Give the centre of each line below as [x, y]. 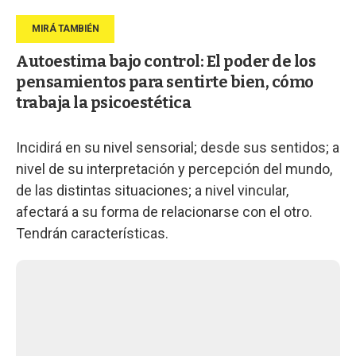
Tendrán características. [92, 233]
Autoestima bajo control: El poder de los [166, 61]
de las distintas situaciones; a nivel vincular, [152, 190]
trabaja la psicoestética [103, 102]
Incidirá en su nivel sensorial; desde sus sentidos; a [178, 147]
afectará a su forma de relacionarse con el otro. [164, 211]
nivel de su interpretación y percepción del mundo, [174, 168]
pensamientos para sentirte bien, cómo [165, 81]
